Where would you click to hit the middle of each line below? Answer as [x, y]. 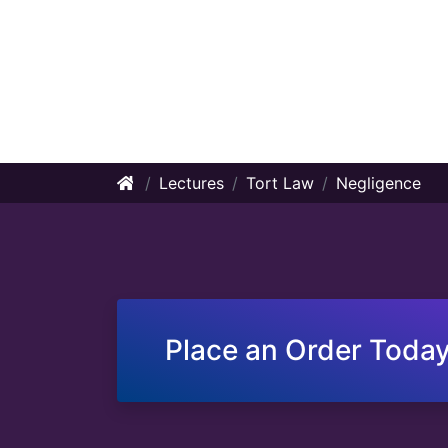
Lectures [191, 183]
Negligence [378, 183]
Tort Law [280, 183]
